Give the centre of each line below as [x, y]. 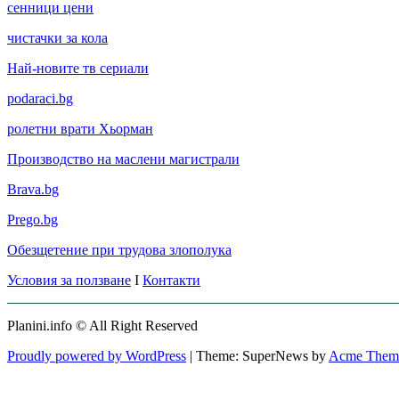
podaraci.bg [40, 99]
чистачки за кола [57, 38]
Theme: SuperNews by [262, 356]
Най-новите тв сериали [78, 69]
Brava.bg [33, 190]
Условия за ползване [69, 281]
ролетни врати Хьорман [80, 129]
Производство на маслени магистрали [123, 159]
